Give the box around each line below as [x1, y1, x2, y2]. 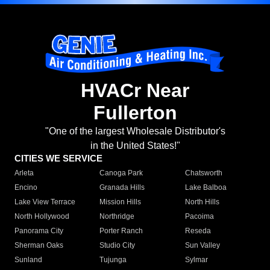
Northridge [99, 212, 135, 221]
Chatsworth [184, 169, 222, 178]
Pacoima [184, 212, 214, 221]
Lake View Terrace [14, 198, 75, 207]
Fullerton [93, 102, 177, 124]
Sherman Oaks [14, 241, 63, 250]
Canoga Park [99, 169, 143, 178]
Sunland [14, 256, 42, 265]
